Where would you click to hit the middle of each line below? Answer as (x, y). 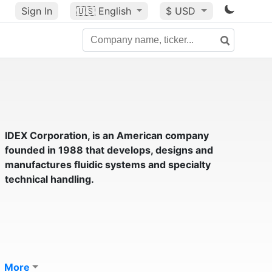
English (114, 11)
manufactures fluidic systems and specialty (107, 165)
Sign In (36, 11)
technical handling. (49, 179)
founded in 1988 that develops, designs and (109, 150)
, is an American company (148, 135)
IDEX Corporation (46, 135)
